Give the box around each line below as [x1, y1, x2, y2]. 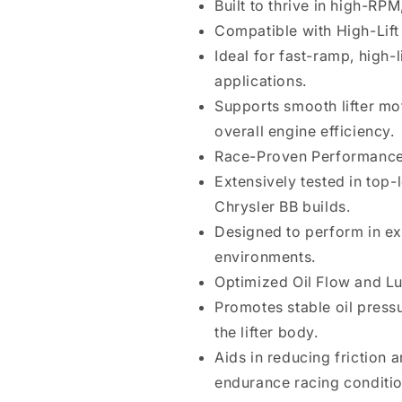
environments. [214, 248, 316, 266]
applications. [214, 72, 307, 90]
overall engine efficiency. [214, 122, 395, 140]
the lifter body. [214, 323, 319, 341]
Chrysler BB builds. [214, 197, 351, 215]
